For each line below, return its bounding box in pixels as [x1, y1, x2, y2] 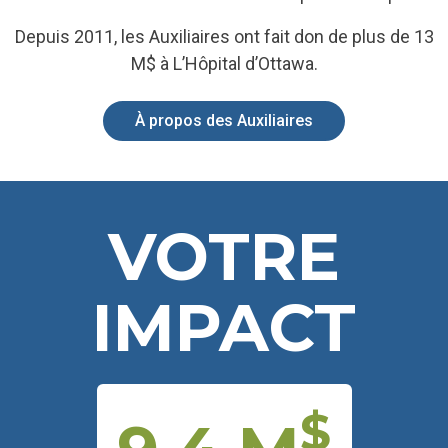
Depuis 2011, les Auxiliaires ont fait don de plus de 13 [14, 26, 434, 48]
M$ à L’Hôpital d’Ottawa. [130, 53, 318, 75]
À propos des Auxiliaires [135, 111, 313, 131]
